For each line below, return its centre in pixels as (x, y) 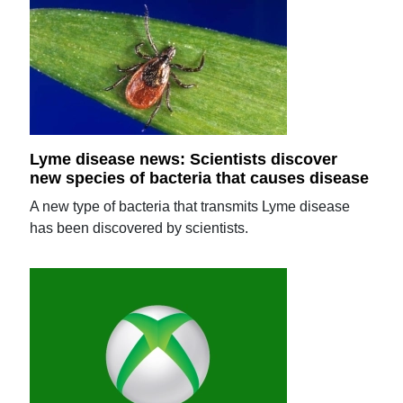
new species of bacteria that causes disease (200, 179)
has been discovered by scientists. (139, 228)
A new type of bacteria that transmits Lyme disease (190, 207)
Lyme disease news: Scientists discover (184, 159)
